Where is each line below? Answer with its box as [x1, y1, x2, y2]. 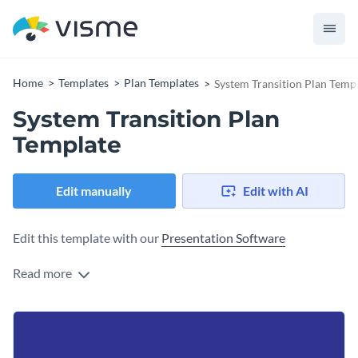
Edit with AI [242, 183, 308, 199]
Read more [13, 265, 74, 281]
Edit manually [56, 183, 133, 199]
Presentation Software [161, 230, 285, 246]
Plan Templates [124, 76, 199, 89]
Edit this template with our [13, 230, 161, 246]
